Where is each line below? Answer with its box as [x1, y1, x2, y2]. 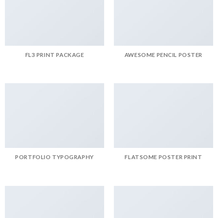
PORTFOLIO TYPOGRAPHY [15, 153, 94, 160]
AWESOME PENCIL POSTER [124, 51, 203, 58]
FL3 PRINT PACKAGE [25, 51, 84, 58]
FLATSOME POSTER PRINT [125, 153, 202, 160]
